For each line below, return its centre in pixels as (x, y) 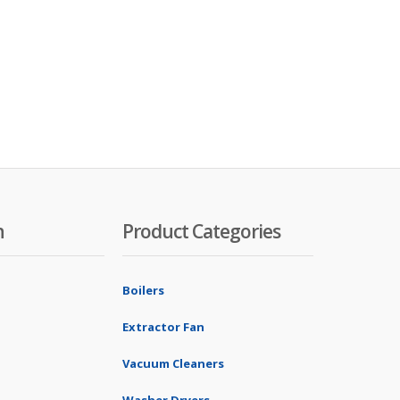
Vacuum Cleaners (173, 363)
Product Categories (201, 231)
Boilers (143, 290)
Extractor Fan (163, 327)
